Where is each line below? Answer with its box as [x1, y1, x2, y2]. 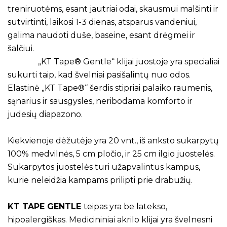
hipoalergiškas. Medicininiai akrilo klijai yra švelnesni [8, 215, 212, 225]
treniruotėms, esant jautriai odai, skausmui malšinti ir [8, 4, 218, 14]
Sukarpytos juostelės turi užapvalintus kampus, [8, 162, 200, 172]
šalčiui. [8, 44, 34, 54]
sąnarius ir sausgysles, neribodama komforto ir [8, 96, 193, 106]
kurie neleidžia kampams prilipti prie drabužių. [8, 175, 193, 185]
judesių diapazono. [8, 109, 83, 120]
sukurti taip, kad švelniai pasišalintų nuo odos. [8, 70, 191, 80]
